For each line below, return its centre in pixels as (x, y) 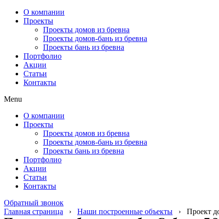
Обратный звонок (34, 202)
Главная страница (33, 211)
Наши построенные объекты (125, 211)
